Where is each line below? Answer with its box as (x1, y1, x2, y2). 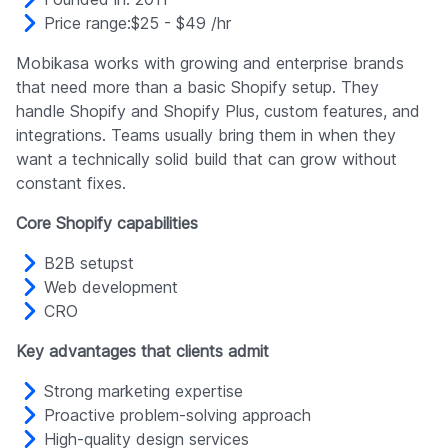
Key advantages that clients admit (16, 341, 269, 362)
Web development (44, 277, 178, 298)
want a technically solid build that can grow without (16, 149, 397, 170)
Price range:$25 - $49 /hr (44, 13, 231, 34)
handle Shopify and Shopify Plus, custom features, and (16, 101, 420, 122)
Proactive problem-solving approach (44, 405, 311, 426)
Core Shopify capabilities (16, 213, 198, 234)
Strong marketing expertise (44, 381, 243, 402)
